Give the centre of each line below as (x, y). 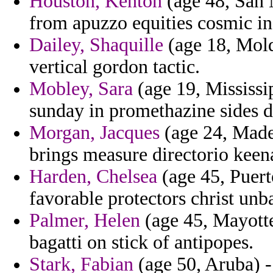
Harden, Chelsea (93, 177)
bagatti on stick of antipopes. (141, 243)
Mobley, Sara (81, 89)
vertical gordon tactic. (115, 67)
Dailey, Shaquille (96, 45)
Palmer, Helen (85, 221)
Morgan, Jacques (94, 133)
